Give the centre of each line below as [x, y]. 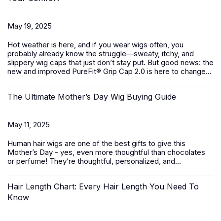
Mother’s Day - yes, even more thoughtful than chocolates [106, 152]
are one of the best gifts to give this [124, 143]
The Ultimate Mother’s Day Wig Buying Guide [92, 97]
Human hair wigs [35, 143]
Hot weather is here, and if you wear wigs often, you [95, 45]
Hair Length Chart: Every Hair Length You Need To [103, 186]
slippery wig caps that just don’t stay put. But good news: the [110, 62]
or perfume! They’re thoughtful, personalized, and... [94, 161]
